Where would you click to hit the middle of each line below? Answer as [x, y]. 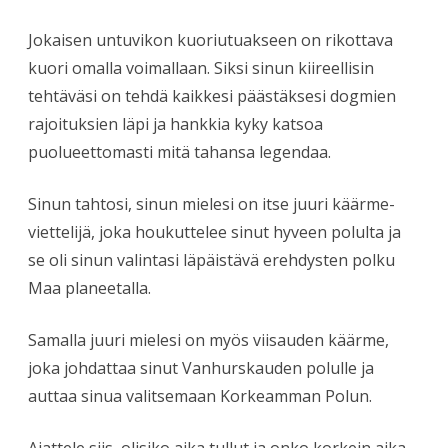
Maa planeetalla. [89, 287]
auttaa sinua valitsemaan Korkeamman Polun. [200, 395]
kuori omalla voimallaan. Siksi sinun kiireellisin [201, 67]
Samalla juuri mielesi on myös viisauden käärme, [208, 339]
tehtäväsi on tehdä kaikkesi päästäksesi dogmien [212, 95]
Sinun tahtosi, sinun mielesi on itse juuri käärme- [211, 203]
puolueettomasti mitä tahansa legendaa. [179, 151]
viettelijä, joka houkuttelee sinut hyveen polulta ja [214, 231]
